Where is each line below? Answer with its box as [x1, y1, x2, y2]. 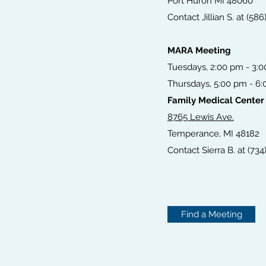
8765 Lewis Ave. [167, 112, 234, 123]
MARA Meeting [167, 45, 231, 56]
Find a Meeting [180, 209, 242, 220]
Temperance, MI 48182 [167, 128, 259, 140]
